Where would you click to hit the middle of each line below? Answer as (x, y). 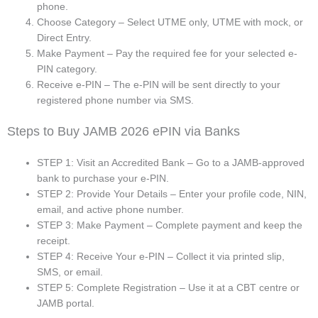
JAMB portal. (66, 303)
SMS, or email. (70, 272)
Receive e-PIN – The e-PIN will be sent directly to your (159, 85)
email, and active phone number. (110, 210)
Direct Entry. (64, 38)
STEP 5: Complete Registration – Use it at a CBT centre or (168, 288)
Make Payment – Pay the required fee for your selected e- (167, 54)
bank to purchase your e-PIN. (103, 179)
